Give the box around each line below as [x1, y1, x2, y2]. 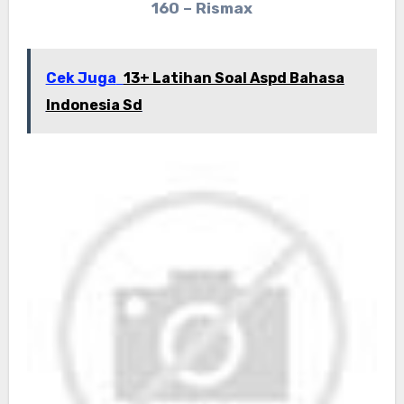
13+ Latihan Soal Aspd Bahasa [123, 69, 344, 87]
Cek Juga [45, 69, 116, 87]
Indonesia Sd [45, 96, 142, 115]
